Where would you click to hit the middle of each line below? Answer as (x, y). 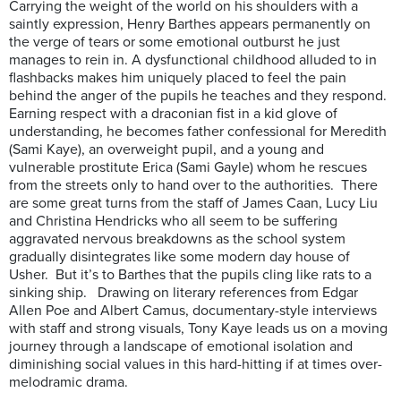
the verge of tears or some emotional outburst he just (175, 43)
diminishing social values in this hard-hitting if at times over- (196, 365)
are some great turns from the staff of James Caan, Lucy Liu (193, 204)
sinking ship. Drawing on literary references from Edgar (183, 293)
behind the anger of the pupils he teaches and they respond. (198, 96)
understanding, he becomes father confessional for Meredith (198, 132)
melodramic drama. (68, 383)
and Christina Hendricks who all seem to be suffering (173, 222)
